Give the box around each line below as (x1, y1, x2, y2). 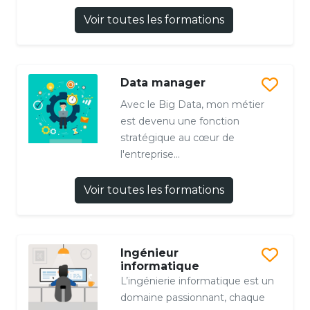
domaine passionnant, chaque (120, 291, 265, 304)
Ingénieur (120, 246, 179, 259)
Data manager (120, 75, 206, 89)
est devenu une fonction (120, 114, 239, 127)
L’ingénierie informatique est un (120, 274, 274, 287)
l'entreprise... (120, 147, 180, 161)
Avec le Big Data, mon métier (120, 98, 264, 111)
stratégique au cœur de (120, 131, 235, 144)
